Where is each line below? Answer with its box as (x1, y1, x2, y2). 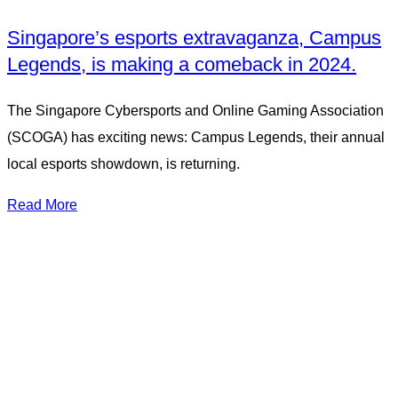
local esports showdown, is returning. (7, 156, 240, 172)
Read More (7, 197, 77, 213)
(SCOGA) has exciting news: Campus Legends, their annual (7, 130, 385, 146)
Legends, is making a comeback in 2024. (7, 53, 356, 76)
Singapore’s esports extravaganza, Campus (7, 27, 381, 50)
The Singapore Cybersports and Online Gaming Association (7, 103, 384, 119)
